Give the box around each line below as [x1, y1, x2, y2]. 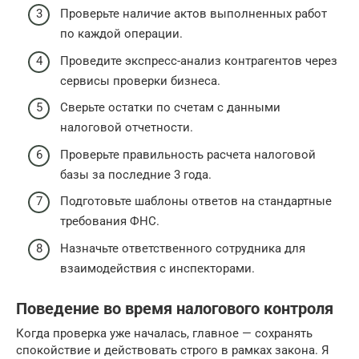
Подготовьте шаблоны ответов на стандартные [60, 194, 332, 209]
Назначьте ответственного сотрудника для [60, 240, 305, 256]
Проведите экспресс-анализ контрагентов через [60, 53, 337, 68]
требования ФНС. [60, 214, 159, 229]
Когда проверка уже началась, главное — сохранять [16, 325, 313, 341]
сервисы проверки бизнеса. [60, 73, 220, 88]
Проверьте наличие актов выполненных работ [60, 6, 327, 22]
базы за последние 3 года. [60, 167, 212, 182]
